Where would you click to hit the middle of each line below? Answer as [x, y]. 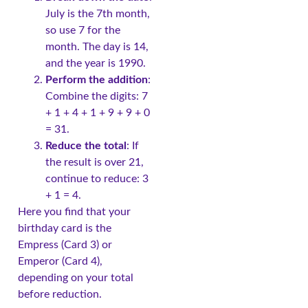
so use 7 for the [83, 30]
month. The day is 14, [97, 46]
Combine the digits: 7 [97, 96]
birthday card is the [65, 228]
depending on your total [76, 277]
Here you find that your [74, 211]
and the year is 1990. [96, 63]
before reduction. [60, 294]
